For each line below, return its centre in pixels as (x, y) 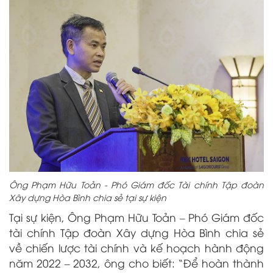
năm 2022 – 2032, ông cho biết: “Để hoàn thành (136, 262)
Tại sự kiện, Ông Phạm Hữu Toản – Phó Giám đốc (136, 217)
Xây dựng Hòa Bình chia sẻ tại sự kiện (89, 197)
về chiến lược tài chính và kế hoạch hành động (136, 247)
